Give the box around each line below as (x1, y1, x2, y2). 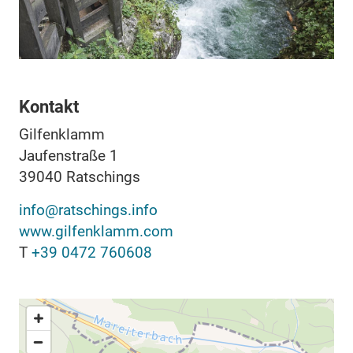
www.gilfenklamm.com (19, 221, 173, 240)
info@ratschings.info (19, 200, 158, 219)
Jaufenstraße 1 (19, 146, 118, 165)
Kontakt (19, 96, 79, 117)
